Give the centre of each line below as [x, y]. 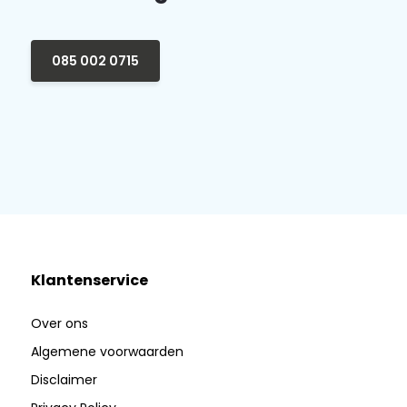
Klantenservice [89, 281]
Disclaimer [64, 380]
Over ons [59, 324]
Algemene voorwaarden [107, 352]
